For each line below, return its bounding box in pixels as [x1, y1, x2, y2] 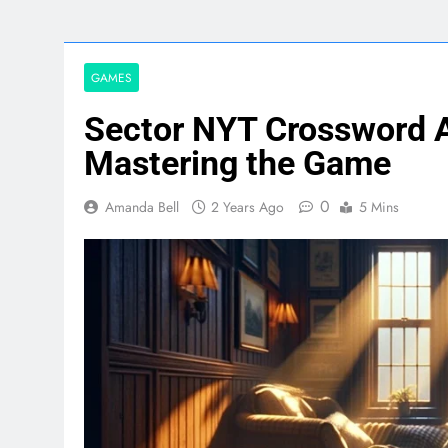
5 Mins [359, 196, 399, 217]
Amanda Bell [105, 196, 179, 217]
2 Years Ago [211, 196, 284, 217]
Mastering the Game [84, 142, 391, 183]
